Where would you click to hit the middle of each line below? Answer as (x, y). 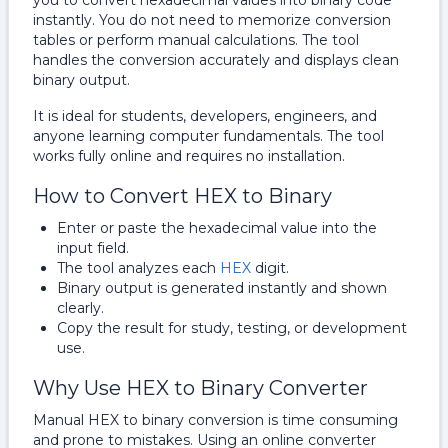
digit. (272, 268)
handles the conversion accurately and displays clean (216, 60)
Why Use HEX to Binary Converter (200, 388)
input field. (93, 248)
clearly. (80, 308)
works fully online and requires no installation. (189, 156)
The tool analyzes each (138, 268)
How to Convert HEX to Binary (182, 196)
